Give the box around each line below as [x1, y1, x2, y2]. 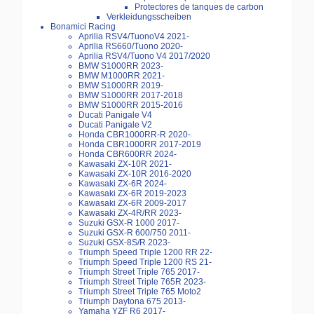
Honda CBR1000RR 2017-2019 [78, 139, 201, 150]
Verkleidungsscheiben [107, 12, 191, 22]
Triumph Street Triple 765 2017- [78, 267, 200, 278]
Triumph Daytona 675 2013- [78, 296, 186, 307]
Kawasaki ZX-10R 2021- [78, 159, 172, 170]
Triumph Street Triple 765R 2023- [78, 277, 206, 287]
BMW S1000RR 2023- [78, 61, 163, 71]
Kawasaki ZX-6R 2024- [78, 179, 167, 189]
